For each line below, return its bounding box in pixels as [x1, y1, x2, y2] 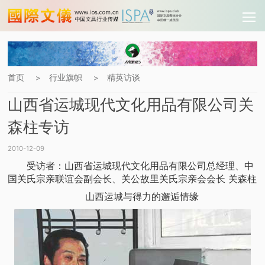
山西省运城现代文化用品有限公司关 [8, 94, 254, 114]
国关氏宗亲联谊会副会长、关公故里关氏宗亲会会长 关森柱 [8, 172, 257, 185]
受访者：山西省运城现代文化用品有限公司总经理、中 [8, 159, 254, 172]
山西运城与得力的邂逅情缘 [66, 190, 199, 203]
